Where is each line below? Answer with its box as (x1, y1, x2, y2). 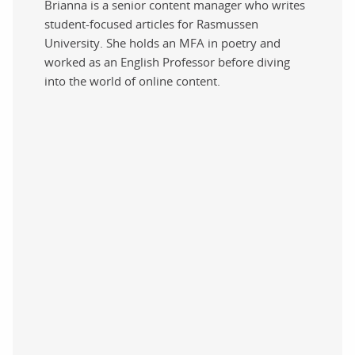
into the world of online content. (44, 72, 223, 89)
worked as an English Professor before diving (44, 53, 290, 70)
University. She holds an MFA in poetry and (44, 34, 281, 51)
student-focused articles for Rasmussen (44, 15, 258, 32)
